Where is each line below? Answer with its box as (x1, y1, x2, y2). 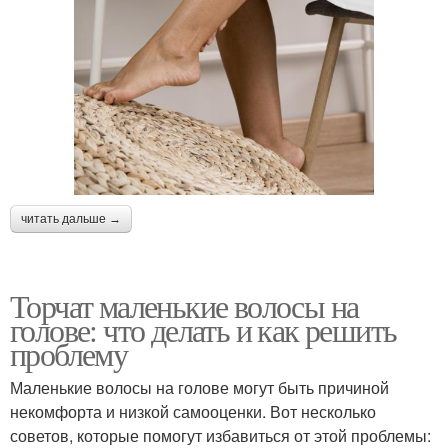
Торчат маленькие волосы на (10, 283, 359, 327)
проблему (10, 331, 128, 375)
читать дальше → (21, 211, 121, 226)
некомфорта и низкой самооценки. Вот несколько (10, 399, 376, 423)
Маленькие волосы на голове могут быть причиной (10, 375, 389, 399)
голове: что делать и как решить (10, 307, 397, 351)
